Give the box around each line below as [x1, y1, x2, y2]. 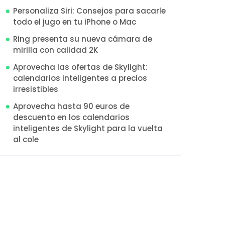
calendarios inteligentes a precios [13, 73, 147, 83]
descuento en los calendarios [13, 112, 130, 123]
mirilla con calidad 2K [13, 45, 98, 55]
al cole [13, 134, 39, 145]
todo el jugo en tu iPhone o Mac [13, 17, 136, 27]
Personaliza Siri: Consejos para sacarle [13, 6, 166, 16]
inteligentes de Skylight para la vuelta [13, 123, 163, 134]
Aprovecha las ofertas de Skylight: [13, 62, 148, 72]
